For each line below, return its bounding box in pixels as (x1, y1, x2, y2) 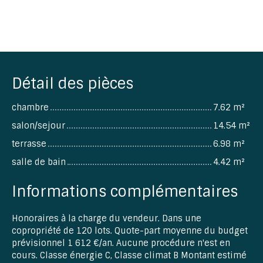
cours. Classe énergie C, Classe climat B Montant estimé (12, 249, 247, 261)
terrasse (12, 138, 46, 149)
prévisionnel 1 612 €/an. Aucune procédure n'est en (12, 237, 230, 248)
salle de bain (12, 156, 66, 167)
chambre (12, 102, 49, 113)
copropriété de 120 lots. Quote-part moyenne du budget (12, 225, 248, 236)
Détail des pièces (12, 73, 133, 93)
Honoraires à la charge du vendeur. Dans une (12, 213, 201, 224)
